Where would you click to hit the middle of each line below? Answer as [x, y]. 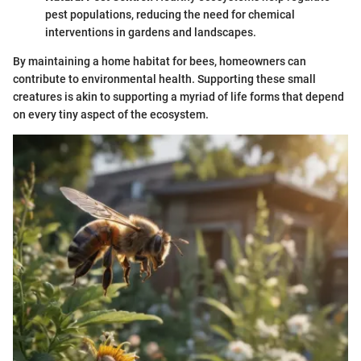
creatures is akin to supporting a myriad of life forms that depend [178, 97]
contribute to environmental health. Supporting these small [164, 79]
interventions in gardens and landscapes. [151, 32]
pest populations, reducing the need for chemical [170, 15]
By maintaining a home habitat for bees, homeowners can [160, 61]
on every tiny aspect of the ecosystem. [111, 114]
